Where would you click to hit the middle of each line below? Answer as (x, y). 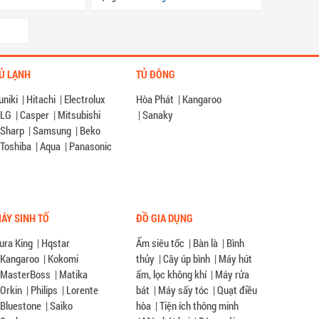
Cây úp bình (187, 259)
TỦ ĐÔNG (156, 74)
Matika (73, 274)
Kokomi (63, 259)
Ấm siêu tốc (160, 243)
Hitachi (41, 99)
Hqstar (56, 243)
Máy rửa (232, 274)
